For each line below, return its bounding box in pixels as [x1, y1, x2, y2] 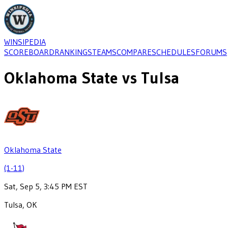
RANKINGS [54, 47, 92, 57]
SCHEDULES [152, 47, 195, 57]
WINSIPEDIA [4, 37, 46, 47]
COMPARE [117, 47, 152, 57]
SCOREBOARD [4, 47, 54, 57]
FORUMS [195, 47, 227, 57]
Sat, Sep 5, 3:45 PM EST [4, 181, 88, 191]
